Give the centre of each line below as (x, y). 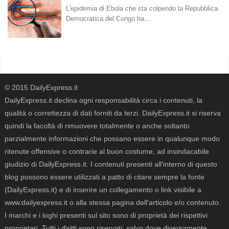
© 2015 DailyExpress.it (41, 88)
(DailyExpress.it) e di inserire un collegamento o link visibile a (103, 190)
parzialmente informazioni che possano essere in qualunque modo (112, 139)
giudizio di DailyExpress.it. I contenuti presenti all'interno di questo (111, 164)
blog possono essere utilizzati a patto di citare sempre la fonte (105, 177)
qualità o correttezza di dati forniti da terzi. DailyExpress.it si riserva (113, 113)
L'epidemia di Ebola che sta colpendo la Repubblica (142, 8)
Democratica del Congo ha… (108, 18)
